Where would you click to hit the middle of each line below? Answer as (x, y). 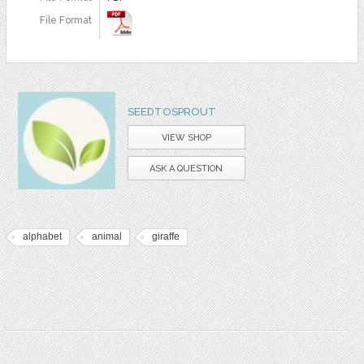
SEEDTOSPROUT (171, 112)
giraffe (165, 237)
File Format (65, 21)
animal (106, 237)
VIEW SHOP (186, 138)
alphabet (42, 237)
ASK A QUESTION (186, 169)
